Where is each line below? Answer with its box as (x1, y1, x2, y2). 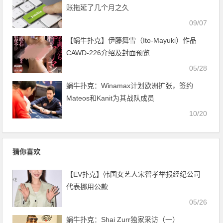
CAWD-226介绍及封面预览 (66, 48, 150, 57)
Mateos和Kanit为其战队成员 (66, 94, 155, 102)
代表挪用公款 (66, 182, 109, 191)
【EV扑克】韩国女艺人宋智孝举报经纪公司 (66, 170, 201, 178)
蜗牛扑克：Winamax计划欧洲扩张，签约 (66, 81, 194, 90)
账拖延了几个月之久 (66, 3, 129, 11)
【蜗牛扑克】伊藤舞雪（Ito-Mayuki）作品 (66, 36, 197, 44)
